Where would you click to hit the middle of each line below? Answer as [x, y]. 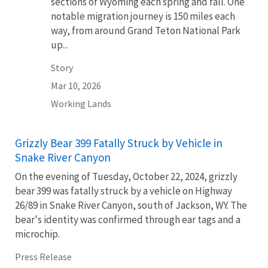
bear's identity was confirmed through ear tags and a [128, 220]
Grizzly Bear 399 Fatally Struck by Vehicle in [119, 143]
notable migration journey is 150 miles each [143, 16]
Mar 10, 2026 [76, 86]
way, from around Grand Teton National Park [146, 31]
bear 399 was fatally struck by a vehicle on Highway [124, 191]
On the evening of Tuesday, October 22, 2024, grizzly [126, 176]
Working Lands [81, 103]
